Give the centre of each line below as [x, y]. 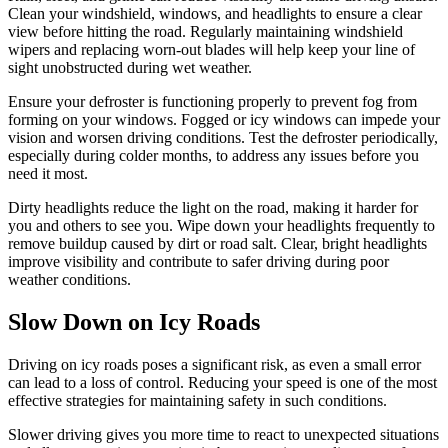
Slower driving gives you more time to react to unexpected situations [223, 434]
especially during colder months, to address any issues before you [213, 155]
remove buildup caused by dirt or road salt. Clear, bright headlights [217, 243]
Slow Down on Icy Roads [134, 321]
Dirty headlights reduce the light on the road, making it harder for [213, 207]
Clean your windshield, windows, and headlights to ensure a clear [215, 13]
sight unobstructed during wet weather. [130, 67]
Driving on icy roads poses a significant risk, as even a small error [214, 364]
